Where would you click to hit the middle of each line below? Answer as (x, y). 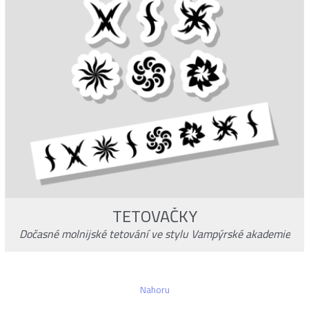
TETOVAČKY (154, 217)
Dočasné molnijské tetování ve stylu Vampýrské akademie (154, 234)
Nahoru (154, 290)
